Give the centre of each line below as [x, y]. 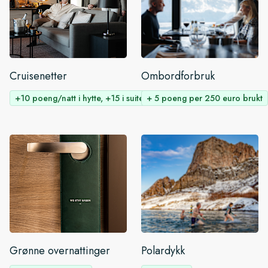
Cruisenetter [38, 76]
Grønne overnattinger [60, 251]
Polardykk [163, 251]
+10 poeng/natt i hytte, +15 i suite [79, 98]
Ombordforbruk [178, 76]
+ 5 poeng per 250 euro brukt [205, 98]
